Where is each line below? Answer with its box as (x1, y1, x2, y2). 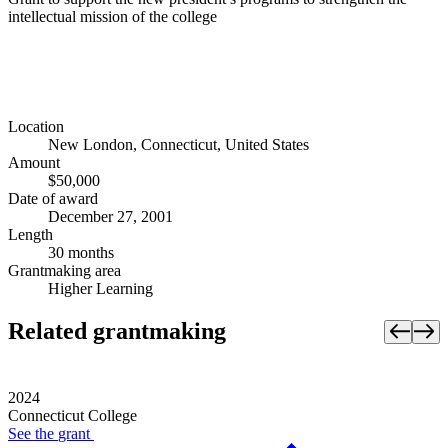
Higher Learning (48, 280, 153, 298)
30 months (48, 244, 114, 262)
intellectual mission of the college (8, 7, 217, 25)
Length (8, 226, 53, 244)
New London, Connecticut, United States (48, 136, 309, 154)
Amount (8, 154, 60, 172)
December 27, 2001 (48, 208, 173, 226)
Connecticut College (8, 407, 137, 425)
